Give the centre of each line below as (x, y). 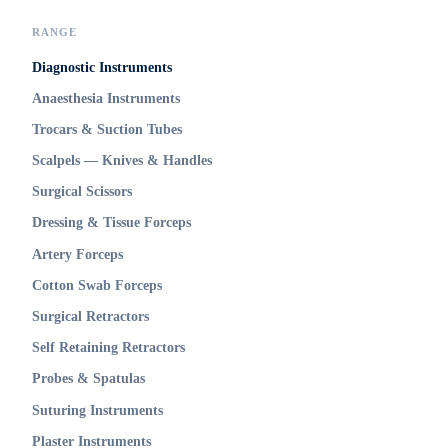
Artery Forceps (77, 254)
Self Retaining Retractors (108, 348)
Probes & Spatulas (88, 379)
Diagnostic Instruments (102, 67)
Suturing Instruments (97, 410)
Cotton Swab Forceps (97, 285)
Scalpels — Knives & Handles (122, 161)
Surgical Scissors (82, 192)
